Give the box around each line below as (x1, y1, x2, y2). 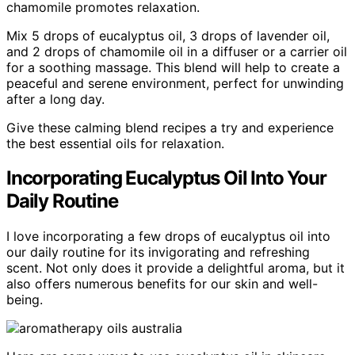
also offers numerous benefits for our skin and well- (6, 276, 318, 292)
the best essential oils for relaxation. (6, 135, 224, 151)
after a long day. (6, 90, 105, 107)
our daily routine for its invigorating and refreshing (6, 244, 310, 261)
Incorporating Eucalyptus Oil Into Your (6, 166, 326, 190)
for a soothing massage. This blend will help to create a (6, 59, 340, 75)
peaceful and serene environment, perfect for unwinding (6, 74, 344, 91)
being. (6, 292, 43, 308)
